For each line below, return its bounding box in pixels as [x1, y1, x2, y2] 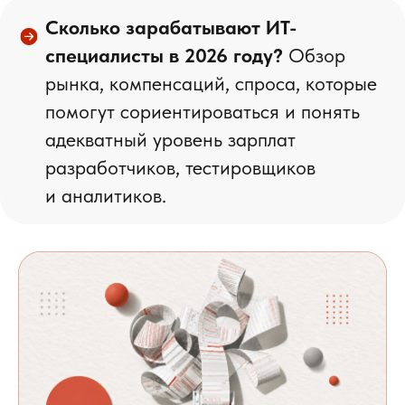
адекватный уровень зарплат [45, 127, 296, 151]
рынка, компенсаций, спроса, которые [45, 71, 377, 95]
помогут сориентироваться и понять [45, 99, 360, 123]
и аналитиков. [45, 184, 166, 207]
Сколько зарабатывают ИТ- [45, 15, 297, 39]
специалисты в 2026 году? [45, 43, 283, 67]
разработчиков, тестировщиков [45, 155, 316, 179]
